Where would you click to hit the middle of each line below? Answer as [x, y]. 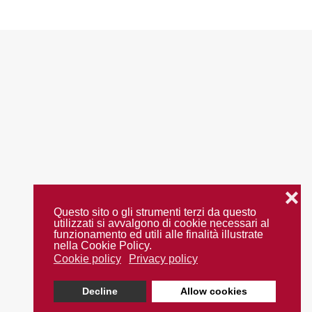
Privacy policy [163, 259]
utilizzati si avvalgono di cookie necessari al [161, 224]
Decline [100, 291]
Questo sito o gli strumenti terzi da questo [155, 212]
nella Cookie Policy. [102, 246]
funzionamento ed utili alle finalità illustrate [158, 235]
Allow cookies [213, 291]
